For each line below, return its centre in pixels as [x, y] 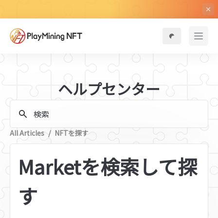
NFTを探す [72, 133]
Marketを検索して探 [108, 166]
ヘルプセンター [109, 89]
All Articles [27, 133]
